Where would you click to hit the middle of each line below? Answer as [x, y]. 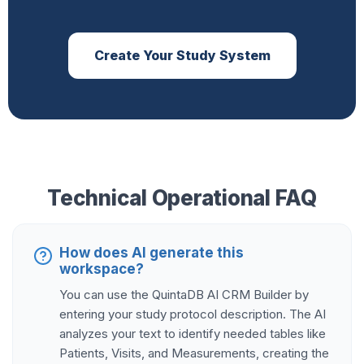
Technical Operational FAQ [182, 198]
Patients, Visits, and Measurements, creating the [194, 353]
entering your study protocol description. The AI [193, 314]
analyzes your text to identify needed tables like [193, 334]
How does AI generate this [152, 253]
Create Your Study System [182, 56]
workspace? [102, 269]
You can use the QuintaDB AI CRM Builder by [184, 295]
